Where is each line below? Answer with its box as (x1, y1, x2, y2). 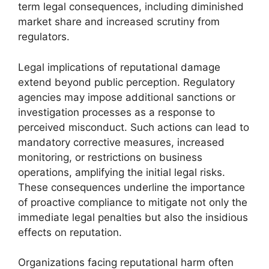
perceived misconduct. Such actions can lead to (18, 121, 249, 133)
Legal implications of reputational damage (18, 61, 220, 73)
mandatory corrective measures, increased (18, 136, 225, 148)
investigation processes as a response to (18, 106, 215, 118)
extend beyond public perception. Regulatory (18, 76, 235, 88)
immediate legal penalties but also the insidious (18, 211, 248, 223)
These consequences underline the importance (18, 181, 245, 193)
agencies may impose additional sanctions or (18, 91, 235, 103)
